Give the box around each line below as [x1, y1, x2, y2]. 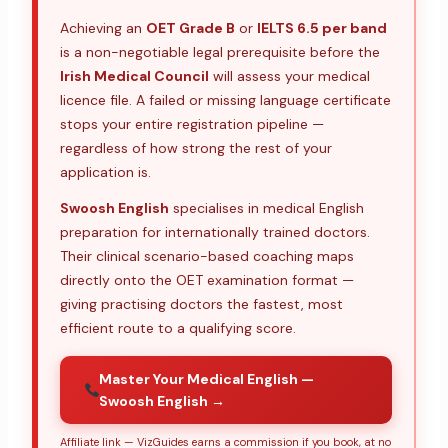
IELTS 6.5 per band [256, 19, 387, 38]
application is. [59, 163, 151, 182]
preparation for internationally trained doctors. [59, 223, 370, 242]
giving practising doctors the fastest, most [59, 295, 343, 314]
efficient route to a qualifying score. [59, 319, 296, 338]
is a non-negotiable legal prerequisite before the [59, 43, 380, 62]
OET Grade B [145, 19, 235, 38]
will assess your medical [208, 67, 370, 86]
